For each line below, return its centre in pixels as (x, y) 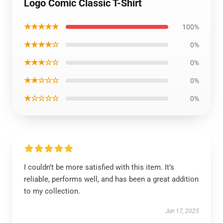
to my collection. (52, 191)
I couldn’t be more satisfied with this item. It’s (99, 167)
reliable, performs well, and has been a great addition (111, 179)
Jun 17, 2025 (182, 211)
